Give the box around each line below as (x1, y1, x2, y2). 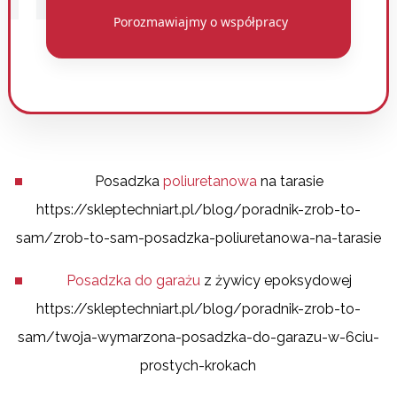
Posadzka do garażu (66, 271, 200, 289)
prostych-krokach (140, 356, 257, 374)
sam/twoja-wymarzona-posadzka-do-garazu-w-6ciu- (17, 328, 379, 346)
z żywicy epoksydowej (199, 271, 355, 289)
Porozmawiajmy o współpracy (113, 12, 288, 30)
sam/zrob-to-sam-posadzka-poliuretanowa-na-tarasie (15, 229, 381, 246)
